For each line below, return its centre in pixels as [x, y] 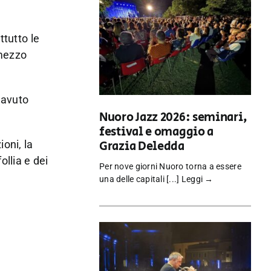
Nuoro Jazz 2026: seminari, [173, 118]
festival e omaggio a [157, 132]
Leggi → [197, 179]
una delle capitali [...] [140, 179]
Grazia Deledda [142, 147]
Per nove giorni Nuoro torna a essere [170, 167]
